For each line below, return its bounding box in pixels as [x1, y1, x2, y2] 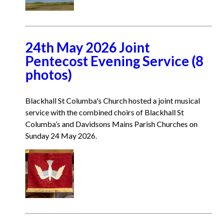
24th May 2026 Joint [25, 39, 150, 55]
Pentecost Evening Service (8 [25, 53, 203, 69]
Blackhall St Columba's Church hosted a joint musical [25, 96, 200, 105]
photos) [25, 66, 72, 83]
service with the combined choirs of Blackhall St [25, 108, 184, 117]
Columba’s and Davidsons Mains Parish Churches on [25, 119, 198, 128]
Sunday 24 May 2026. [25, 131, 97, 140]
